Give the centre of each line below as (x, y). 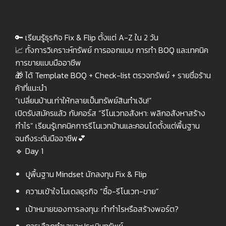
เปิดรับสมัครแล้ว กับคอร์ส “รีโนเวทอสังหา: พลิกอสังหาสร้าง (110, 113)
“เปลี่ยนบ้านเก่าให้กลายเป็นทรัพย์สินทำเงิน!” (83, 100)
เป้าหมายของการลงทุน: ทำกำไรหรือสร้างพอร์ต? (102, 209)
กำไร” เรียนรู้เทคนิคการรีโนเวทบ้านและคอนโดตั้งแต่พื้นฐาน (107, 125)
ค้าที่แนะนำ (31, 88)
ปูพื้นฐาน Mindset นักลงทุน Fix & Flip (86, 174)
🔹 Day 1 (29, 151)
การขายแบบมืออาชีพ (48, 62)
